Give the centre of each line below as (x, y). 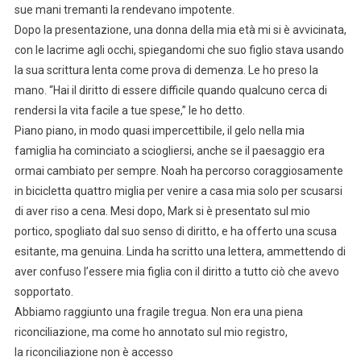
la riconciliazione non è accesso (93, 352)
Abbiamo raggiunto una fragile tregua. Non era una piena (158, 311)
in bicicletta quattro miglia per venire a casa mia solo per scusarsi (178, 191)
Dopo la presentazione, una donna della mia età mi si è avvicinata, (180, 29)
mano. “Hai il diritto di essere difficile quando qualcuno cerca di (170, 90)
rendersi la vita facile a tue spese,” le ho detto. (129, 110)
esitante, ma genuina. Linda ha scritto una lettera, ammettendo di (180, 251)
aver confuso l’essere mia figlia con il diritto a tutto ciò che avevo (176, 271)
